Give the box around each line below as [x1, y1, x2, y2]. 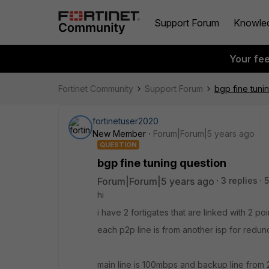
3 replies [221, 175, 258, 186]
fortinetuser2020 [92, 116, 159, 126]
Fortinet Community [58, 83, 133, 94]
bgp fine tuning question [97, 157, 226, 169]
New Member [92, 128, 146, 139]
